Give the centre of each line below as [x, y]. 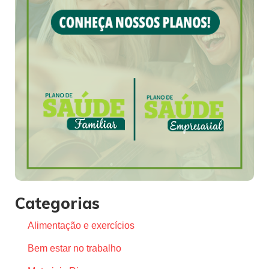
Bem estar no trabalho [74, 249]
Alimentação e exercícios [81, 226]
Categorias [57, 204]
